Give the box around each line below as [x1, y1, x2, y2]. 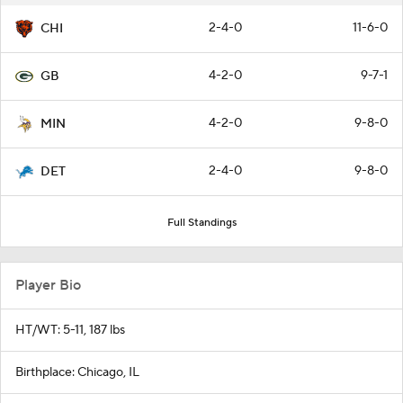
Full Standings [166, 216, 237, 230]
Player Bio [15, 276, 81, 295]
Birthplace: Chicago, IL [15, 364, 139, 381]
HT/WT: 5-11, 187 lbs [15, 322, 125, 339]
